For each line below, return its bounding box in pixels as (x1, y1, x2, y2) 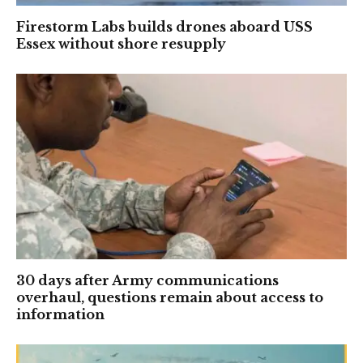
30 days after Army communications (16, 272, 279, 289)
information (16, 306, 105, 323)
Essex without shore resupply (16, 35, 226, 52)
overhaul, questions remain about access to (16, 289, 323, 306)
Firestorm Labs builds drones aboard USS (16, 18, 313, 35)
